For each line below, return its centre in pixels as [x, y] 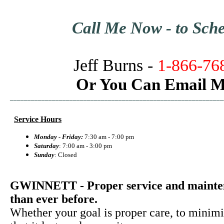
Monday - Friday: [58, 137]
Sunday [44, 155]
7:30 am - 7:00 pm [108, 137]
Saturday [46, 146]
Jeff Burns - [109, 65]
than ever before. [54, 199]
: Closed [66, 155]
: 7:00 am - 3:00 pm [85, 146]
